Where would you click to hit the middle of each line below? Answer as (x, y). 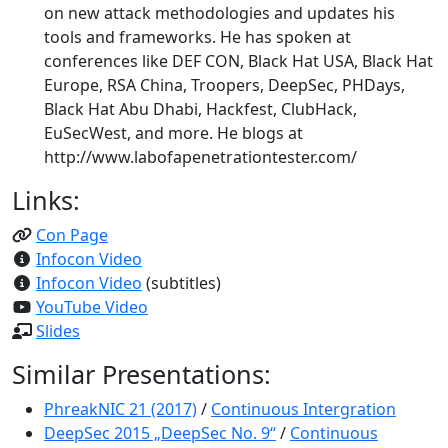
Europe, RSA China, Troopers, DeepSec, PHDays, (224, 85)
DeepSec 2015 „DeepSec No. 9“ (160, 433)
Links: (46, 200)
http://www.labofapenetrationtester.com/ (200, 157)
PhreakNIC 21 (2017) (120, 409)
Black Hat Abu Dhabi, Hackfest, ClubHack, (200, 109)
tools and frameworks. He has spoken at (197, 37)
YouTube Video (92, 307)
